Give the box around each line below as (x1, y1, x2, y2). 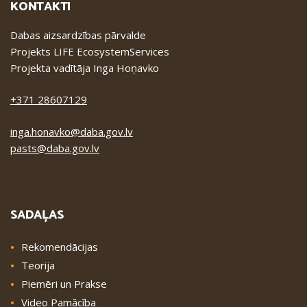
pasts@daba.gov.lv (10, 140, 99, 155)
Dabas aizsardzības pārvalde (10, 27, 146, 42)
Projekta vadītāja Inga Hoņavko (10, 60, 159, 75)
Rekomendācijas (21, 240, 98, 254)
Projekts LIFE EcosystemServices (10, 44, 169, 58)
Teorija (21, 258, 55, 273)
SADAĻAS (10, 205, 64, 226)
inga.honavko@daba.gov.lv (10, 124, 133, 138)
